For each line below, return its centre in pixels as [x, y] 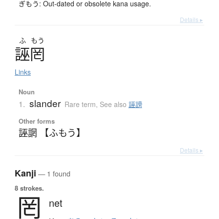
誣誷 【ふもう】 [52, 132]
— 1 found [53, 174]
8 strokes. [29, 188]
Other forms [36, 121]
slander [45, 103]
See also [114, 104]
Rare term [80, 104]
